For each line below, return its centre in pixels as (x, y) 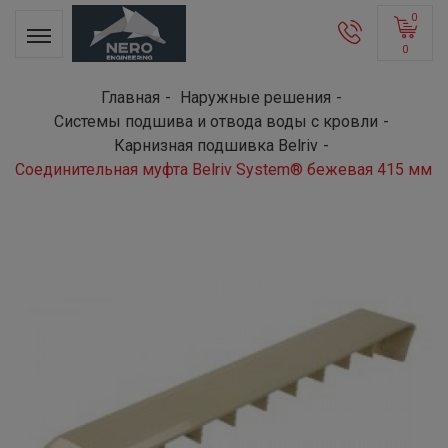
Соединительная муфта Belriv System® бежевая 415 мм (223, 169)
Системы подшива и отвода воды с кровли (216, 121)
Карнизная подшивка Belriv (216, 145)
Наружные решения (255, 97)
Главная (130, 97)
